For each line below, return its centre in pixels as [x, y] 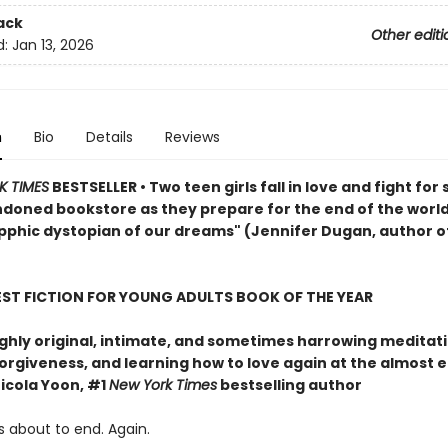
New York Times [162, 385]
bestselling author [289, 385]
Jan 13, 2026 [52, 45]
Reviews [192, 137]
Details [109, 137]
